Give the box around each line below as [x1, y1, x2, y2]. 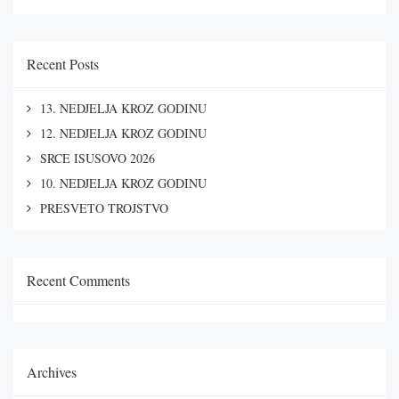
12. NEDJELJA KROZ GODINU [40, 124, 207, 142]
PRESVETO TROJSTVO [40, 199, 168, 216]
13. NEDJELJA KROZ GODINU [40, 99, 207, 117]
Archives [27, 362, 77, 381]
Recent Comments [27, 270, 130, 289]
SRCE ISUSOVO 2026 [40, 149, 155, 167]
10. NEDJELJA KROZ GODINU [40, 174, 207, 191]
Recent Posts [27, 53, 99, 73]
